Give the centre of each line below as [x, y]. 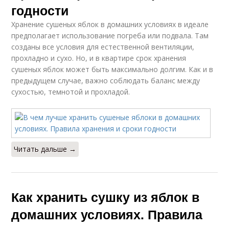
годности [40, 10]
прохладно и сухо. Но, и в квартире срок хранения [99, 58]
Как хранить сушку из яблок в [106, 197]
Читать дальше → [45, 149]
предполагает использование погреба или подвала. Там [110, 36]
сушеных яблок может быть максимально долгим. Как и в [112, 69]
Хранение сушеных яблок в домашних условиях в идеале [110, 24]
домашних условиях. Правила [107, 214]
